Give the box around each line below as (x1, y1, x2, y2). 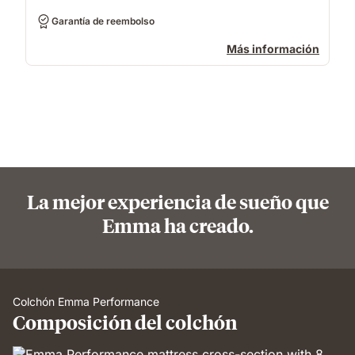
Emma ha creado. (101, 212, 254, 238)
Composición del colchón (13, 309, 237, 334)
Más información (227, 42, 319, 55)
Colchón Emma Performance (13, 295, 159, 308)
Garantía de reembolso (52, 15, 155, 27)
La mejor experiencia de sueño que (26, 189, 329, 214)
